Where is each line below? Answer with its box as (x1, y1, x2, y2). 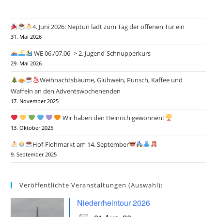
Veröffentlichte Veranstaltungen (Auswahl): (19, 181, 163, 189)
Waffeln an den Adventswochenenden (11, 87, 121, 95)
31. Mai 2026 (11, 33, 42, 40)
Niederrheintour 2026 (77, 197, 151, 208)
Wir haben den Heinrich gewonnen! (61, 113, 166, 122)
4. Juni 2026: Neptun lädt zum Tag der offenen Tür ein (32, 22, 185, 31)
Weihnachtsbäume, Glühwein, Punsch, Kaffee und (39, 76, 183, 84)
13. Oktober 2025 (11, 124, 54, 131)
